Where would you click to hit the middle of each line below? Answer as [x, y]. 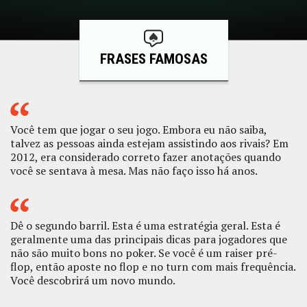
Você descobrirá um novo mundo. [93, 281]
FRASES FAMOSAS [153, 59]
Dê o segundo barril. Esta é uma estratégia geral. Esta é [145, 226]
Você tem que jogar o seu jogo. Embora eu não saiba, [138, 130]
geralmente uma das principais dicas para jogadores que [149, 240]
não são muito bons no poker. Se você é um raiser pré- [144, 253]
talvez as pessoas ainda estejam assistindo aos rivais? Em [149, 144]
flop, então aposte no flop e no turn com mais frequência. [153, 267]
